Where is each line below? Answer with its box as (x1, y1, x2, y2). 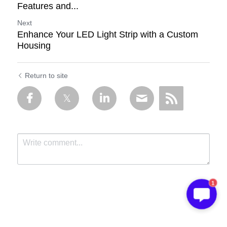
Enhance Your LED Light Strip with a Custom (17, 29, 198, 40)
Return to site (25, 71, 68, 80)
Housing (17, 40, 51, 51)
